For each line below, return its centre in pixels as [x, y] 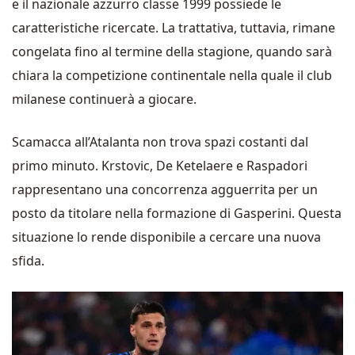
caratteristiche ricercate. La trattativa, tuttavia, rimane [174, 28]
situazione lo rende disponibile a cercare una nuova [166, 237]
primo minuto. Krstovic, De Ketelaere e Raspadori [160, 166]
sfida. [28, 261]
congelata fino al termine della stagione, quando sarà [172, 52]
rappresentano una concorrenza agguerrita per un [165, 189]
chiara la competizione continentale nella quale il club [172, 75]
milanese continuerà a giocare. [104, 99]
